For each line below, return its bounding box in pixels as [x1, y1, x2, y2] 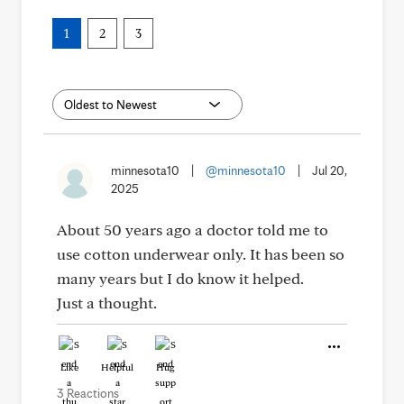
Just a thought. [57, 293, 157, 312]
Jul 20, [312, 163, 347, 178]
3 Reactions [57, 386, 119, 400]
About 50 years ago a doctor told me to [57, 220, 328, 239]
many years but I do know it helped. [57, 269, 304, 288]
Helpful [101, 361, 133, 373]
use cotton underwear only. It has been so [57, 244, 344, 263]
